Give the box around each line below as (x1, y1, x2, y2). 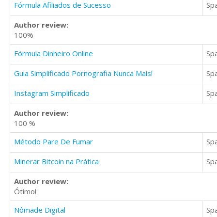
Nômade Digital (14, 205, 65, 215)
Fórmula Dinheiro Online (14, 48, 93, 59)
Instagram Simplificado (14, 88, 90, 98)
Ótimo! (14, 186, 36, 197)
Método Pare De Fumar (14, 137, 93, 147)
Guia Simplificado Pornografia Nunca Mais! (14, 68, 153, 78)
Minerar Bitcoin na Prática (14, 156, 99, 167)
